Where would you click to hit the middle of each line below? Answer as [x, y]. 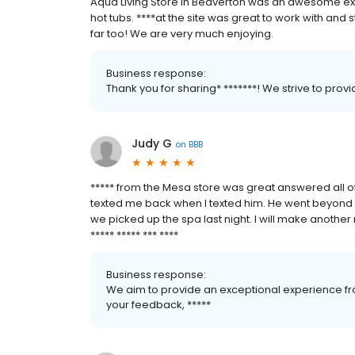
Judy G [152, 144]
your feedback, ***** [158, 305]
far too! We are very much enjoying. [182, 34]
